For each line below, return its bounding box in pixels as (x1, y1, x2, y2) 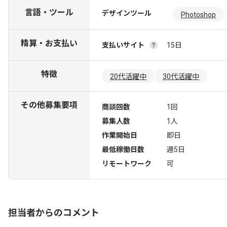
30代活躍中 (163, 72, 199, 81)
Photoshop (181, 11, 216, 19)
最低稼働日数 (102, 145, 144, 154)
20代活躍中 (110, 72, 146, 81)
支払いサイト (102, 41, 144, 49)
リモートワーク (102, 160, 152, 168)
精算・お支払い (21, 39, 78, 48)
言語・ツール (25, 8, 73, 17)
